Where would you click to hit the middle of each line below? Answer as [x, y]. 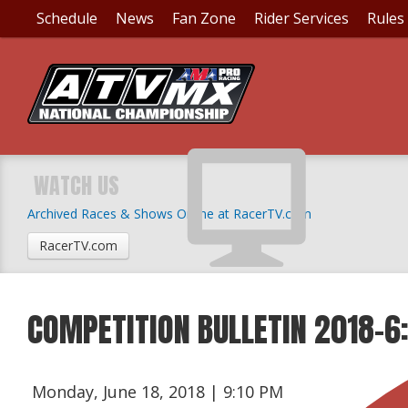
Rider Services [301, 18]
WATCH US [77, 186]
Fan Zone [204, 18]
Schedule [67, 18]
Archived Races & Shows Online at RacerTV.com [169, 214]
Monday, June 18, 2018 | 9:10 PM [158, 392]
